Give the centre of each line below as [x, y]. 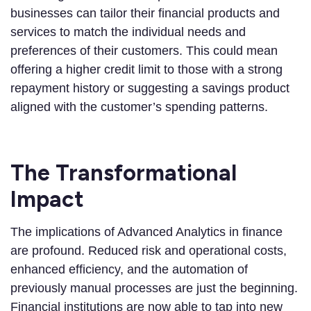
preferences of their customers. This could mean [144, 51]
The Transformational [124, 173]
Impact [47, 200]
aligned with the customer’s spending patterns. [139, 107]
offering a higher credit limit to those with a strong [146, 70]
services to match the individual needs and [128, 32]
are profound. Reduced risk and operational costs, [149, 251]
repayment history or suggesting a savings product [150, 89]
